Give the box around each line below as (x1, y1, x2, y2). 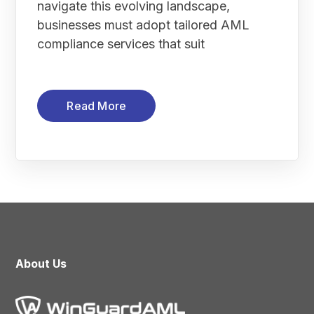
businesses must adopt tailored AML (37, 17, 250, 32)
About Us (15, 256, 67, 271)
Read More (67, 98, 127, 113)
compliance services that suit (37, 36, 205, 51)
